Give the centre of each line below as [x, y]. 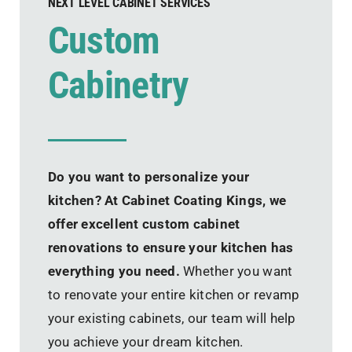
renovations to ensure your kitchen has [170, 248]
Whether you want [236, 271]
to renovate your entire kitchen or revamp [174, 295]
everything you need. [114, 271]
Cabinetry [118, 86]
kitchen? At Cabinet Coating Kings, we [167, 201]
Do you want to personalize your [148, 177]
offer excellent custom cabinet [144, 224]
